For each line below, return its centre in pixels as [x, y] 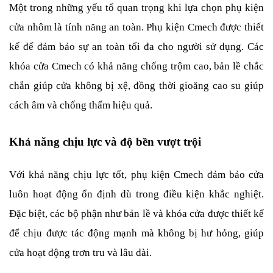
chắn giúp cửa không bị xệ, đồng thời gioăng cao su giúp [136, 86]
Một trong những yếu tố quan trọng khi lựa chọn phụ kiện [136, 8]
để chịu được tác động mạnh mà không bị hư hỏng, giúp [136, 233]
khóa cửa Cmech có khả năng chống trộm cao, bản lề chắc [136, 66]
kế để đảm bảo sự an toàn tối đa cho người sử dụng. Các [136, 47]
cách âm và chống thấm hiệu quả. [81, 105]
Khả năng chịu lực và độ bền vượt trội [105, 142]
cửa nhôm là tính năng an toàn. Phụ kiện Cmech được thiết [136, 27]
